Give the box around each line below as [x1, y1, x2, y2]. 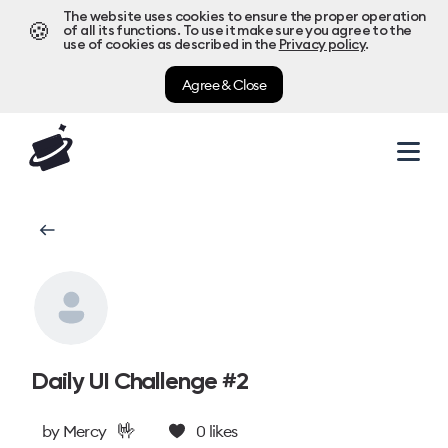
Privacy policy [278, 38, 366, 52]
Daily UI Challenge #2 [31, 366, 248, 395]
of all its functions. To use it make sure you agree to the [63, 24, 412, 38]
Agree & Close [181, 75, 267, 94]
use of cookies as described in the [63, 38, 277, 52]
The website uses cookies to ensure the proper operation [63, 10, 426, 24]
